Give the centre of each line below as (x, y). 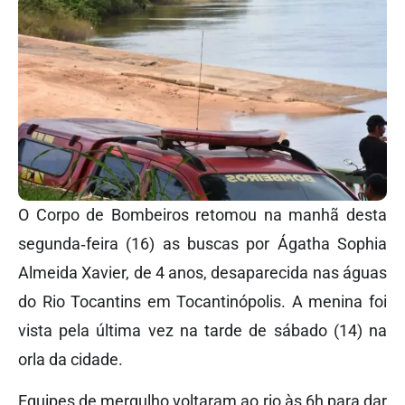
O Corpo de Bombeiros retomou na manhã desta (202, 214)
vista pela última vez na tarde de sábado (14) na (202, 330)
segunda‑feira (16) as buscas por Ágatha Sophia (202, 243)
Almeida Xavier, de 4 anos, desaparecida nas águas (202, 272)
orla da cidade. (71, 359)
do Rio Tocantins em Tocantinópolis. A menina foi (202, 301)
